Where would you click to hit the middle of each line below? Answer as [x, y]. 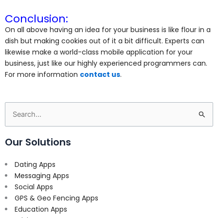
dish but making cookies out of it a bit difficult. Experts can [105, 41]
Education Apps [41, 209]
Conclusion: [36, 19]
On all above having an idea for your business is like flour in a [108, 30]
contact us [100, 75]
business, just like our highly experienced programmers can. [106, 64]
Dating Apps [35, 165]
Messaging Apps [42, 176]
